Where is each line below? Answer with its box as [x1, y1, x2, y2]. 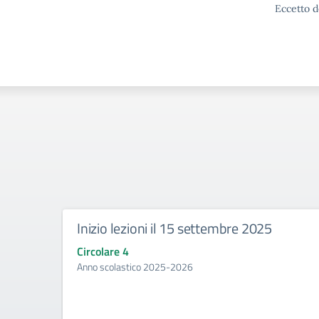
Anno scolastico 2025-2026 [77, 259, 193, 274]
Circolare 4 [77, 243, 129, 260]
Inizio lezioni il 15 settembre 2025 [77, 217, 272, 239]
